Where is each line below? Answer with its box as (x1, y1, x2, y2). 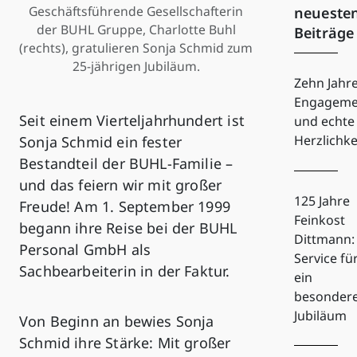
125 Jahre (293, 191, 350, 210)
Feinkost (293, 210, 345, 229)
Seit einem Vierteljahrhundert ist (19, 110, 245, 130)
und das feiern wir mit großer (19, 175, 222, 194)
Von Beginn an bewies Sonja (19, 311, 214, 331)
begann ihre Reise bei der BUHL (19, 218, 237, 237)
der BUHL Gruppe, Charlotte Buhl (36, 20, 236, 38)
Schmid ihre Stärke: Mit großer (19, 332, 231, 352)
